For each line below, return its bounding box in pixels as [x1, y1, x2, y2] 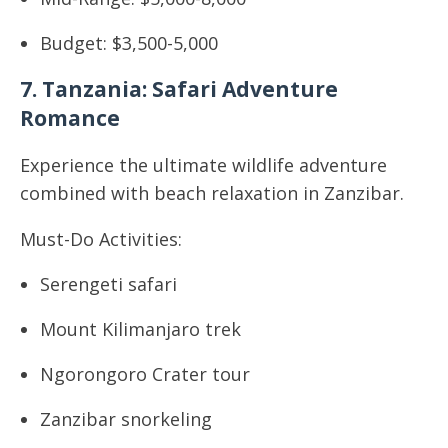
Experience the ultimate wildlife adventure [20, 153, 387, 177]
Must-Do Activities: [20, 227, 182, 251]
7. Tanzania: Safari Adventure [20, 75, 338, 103]
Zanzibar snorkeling [40, 407, 212, 431]
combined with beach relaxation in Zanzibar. [20, 181, 404, 205]
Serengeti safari [40, 272, 177, 296]
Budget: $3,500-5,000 [40, 31, 218, 55]
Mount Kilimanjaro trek [40, 317, 241, 341]
